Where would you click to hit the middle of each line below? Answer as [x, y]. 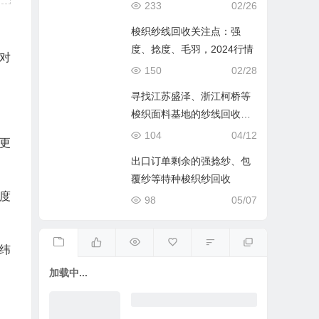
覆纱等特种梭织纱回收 [181, 179]
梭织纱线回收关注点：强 [186, 31]
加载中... [69, 273]
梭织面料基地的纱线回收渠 [191, 114]
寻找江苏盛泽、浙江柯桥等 [191, 96]
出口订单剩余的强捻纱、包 [191, 161]
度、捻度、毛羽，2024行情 [193, 49]
